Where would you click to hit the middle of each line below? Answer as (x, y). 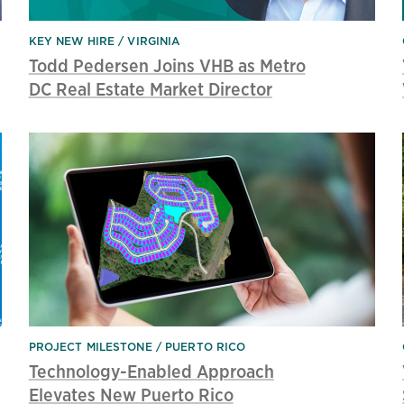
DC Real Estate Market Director (150, 88)
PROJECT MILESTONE (90, 347)
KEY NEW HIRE (72, 41)
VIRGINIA (154, 41)
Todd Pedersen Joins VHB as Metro (167, 65)
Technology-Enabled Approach (151, 372)
